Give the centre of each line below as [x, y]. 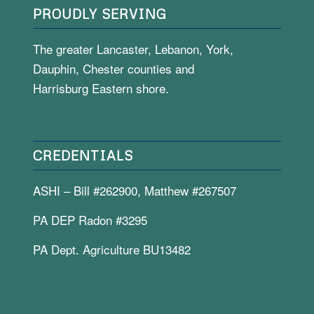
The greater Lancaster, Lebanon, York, [133, 49]
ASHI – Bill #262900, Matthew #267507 [134, 190]
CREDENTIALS [83, 155]
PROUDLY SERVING [100, 14]
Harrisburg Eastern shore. [101, 88]
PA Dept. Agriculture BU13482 [111, 250]
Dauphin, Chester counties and [113, 69]
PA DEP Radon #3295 [90, 219]
